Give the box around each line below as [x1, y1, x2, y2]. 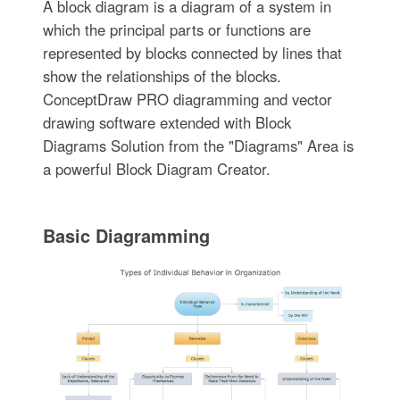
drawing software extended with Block [42, 111, 291, 133]
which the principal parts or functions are [42, 18, 311, 40]
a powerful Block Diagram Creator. [42, 157, 271, 179]
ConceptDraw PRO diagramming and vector [42, 87, 332, 110]
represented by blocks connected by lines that [42, 41, 342, 63]
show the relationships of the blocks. [42, 64, 281, 87]
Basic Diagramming [42, 221, 210, 248]
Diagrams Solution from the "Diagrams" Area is [42, 134, 354, 156]
